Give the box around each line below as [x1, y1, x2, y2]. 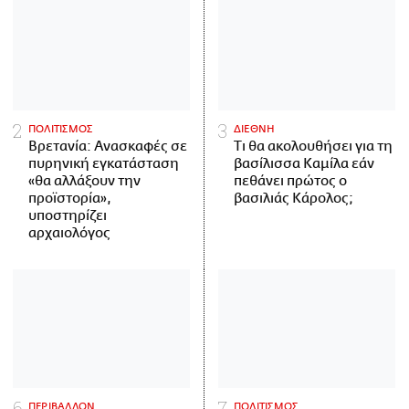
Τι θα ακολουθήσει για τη [234, 139, 393, 155]
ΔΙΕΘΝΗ [234, 123, 276, 136]
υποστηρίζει [28, 208, 107, 225]
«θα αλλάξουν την [28, 173, 141, 190]
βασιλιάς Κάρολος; [234, 191, 353, 207]
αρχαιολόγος [28, 225, 110, 242]
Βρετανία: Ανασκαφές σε [28, 139, 187, 155]
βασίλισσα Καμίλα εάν [234, 156, 374, 173]
